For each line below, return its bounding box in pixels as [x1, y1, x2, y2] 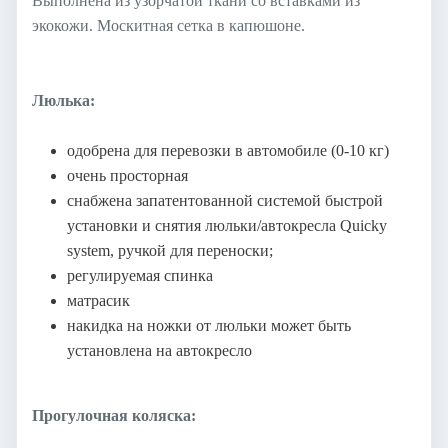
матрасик [67, 291, 130, 309]
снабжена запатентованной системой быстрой [67, 191, 383, 209]
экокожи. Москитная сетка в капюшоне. [32, 16, 305, 34]
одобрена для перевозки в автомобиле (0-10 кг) [67, 141, 389, 159]
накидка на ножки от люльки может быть [67, 316, 351, 334]
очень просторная [67, 166, 188, 184]
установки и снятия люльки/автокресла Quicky [67, 216, 387, 234]
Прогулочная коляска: [32, 406, 196, 424]
